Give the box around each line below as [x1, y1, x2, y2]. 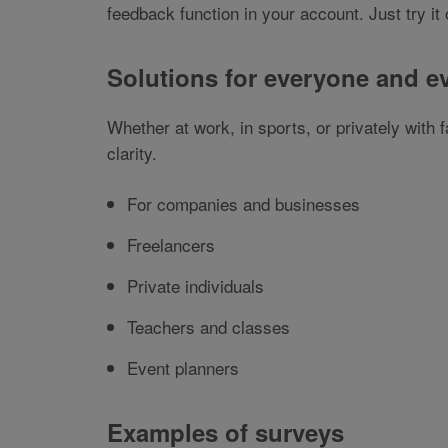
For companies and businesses [127, 191, 360, 217]
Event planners [127, 355, 239, 381]
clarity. [107, 140, 157, 166]
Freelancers [127, 232, 215, 258]
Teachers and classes [127, 314, 290, 340]
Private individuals [127, 273, 264, 299]
